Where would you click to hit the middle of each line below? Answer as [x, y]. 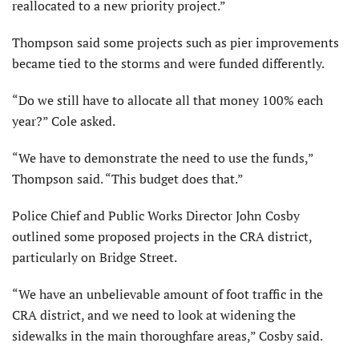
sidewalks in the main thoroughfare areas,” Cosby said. [167, 336]
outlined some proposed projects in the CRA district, [162, 237]
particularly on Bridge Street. [95, 258]
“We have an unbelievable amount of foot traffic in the [167, 294]
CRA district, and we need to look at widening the [154, 315]
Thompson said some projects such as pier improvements [175, 43]
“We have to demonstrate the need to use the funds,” [163, 158]
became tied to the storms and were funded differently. [168, 64]
